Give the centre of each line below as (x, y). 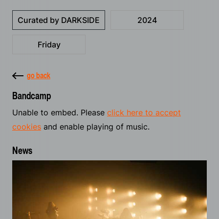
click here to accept (144, 112)
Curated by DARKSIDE (59, 20)
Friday (49, 44)
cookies (27, 126)
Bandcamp (32, 96)
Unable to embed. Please (60, 112)
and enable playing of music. (95, 126)
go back (39, 75)
